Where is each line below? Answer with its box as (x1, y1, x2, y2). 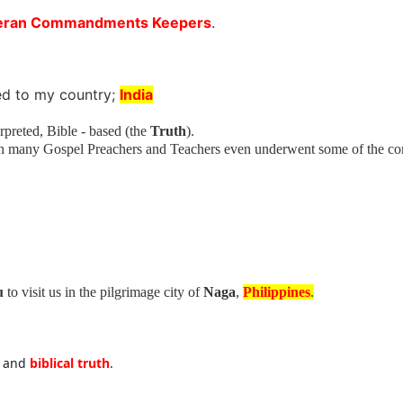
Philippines (243, 283, 310, 300)
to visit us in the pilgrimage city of (4, 283, 203, 300)
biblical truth (30, 354, 110, 372)
